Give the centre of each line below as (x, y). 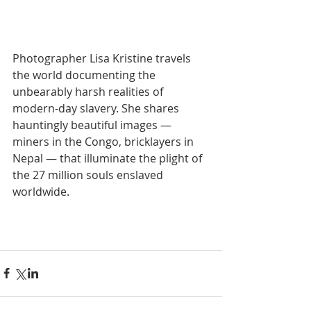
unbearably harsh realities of (89, 91)
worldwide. (41, 191)
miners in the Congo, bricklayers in (104, 141)
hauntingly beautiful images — (93, 125)
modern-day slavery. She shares (97, 108)
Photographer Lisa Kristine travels (103, 58)
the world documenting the (85, 75)
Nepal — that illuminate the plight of (109, 158)
